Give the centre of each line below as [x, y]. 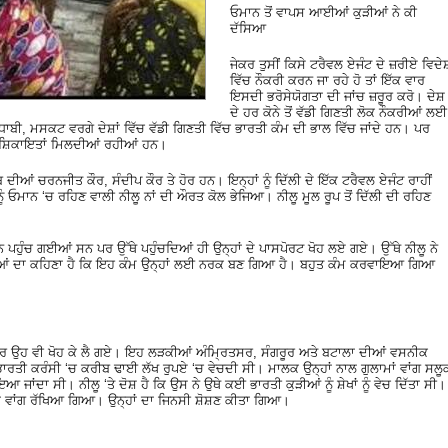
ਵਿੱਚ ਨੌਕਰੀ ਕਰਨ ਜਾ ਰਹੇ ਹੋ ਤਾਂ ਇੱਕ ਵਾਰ [327, 80]
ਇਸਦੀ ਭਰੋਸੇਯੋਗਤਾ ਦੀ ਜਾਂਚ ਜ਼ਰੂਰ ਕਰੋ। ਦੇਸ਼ [337, 96]
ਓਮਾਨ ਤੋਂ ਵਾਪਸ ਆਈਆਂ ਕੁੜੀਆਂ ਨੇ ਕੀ [323, 12]
